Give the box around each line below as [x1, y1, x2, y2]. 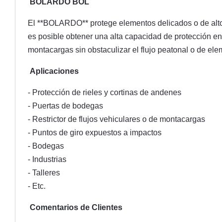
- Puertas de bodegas [28, 102, 103, 110]
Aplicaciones [28, 67, 79, 75]
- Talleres [28, 168, 60, 177]
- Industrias [28, 155, 66, 164]
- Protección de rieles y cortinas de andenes [28, 88, 181, 97]
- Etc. [28, 182, 46, 190]
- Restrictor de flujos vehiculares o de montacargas [28, 115, 205, 123]
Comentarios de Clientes [28, 203, 122, 212]
